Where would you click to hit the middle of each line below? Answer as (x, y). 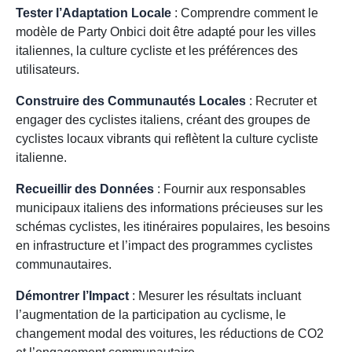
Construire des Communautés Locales (131, 101)
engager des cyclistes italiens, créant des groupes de (163, 120)
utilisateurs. (48, 70)
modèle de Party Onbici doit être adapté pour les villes (166, 32)
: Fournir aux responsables (230, 189)
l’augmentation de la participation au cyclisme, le (151, 315)
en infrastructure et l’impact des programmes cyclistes (164, 246)
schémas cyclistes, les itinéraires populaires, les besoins (173, 227)
